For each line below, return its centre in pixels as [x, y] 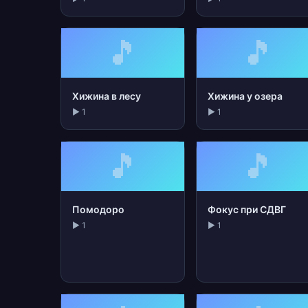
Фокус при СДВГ [247, 209]
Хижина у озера [245, 96]
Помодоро [98, 209]
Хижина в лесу [107, 96]
